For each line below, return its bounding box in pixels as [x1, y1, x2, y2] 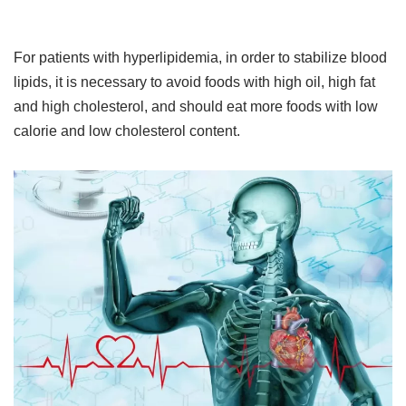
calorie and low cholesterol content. [14, 123, 240, 140]
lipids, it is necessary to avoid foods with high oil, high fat [14, 74, 375, 91]
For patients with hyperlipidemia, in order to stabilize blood [14, 50, 387, 66]
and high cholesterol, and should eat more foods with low [14, 99, 378, 115]
